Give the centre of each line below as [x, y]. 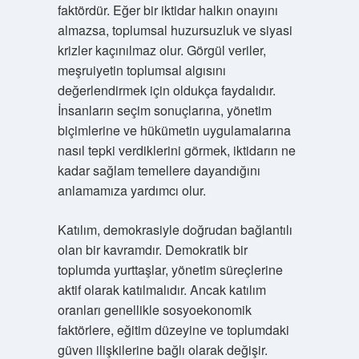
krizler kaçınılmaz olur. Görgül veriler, [161, 50]
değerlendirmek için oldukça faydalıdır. [166, 90]
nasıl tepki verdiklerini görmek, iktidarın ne [176, 150]
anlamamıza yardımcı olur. [131, 190]
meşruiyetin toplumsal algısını [141, 70]
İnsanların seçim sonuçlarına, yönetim [164, 110]
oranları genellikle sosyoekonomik [154, 310]
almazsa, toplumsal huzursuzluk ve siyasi [175, 30]
